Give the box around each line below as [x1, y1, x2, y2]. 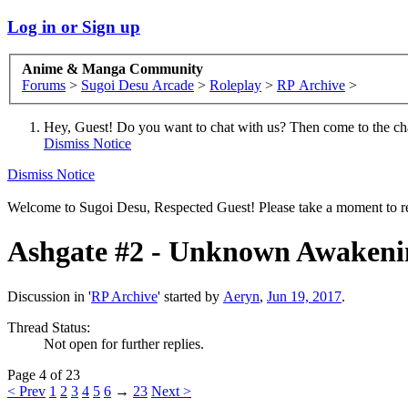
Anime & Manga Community [22, 61, 203, 77]
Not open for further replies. [44, 335, 204, 352]
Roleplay [209, 77, 261, 94]
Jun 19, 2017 [267, 288, 342, 304]
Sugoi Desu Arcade [81, 77, 194, 94]
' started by [158, 288, 223, 304]
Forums [22, 77, 66, 94]
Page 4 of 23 [7, 366, 80, 382]
